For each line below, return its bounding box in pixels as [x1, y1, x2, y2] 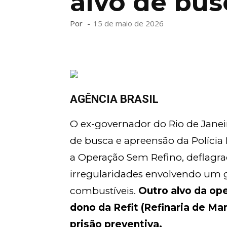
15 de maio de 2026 [93, 18, 164, 28]
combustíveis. [70, 185, 138, 197]
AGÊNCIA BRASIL [70, 93, 159, 105]
